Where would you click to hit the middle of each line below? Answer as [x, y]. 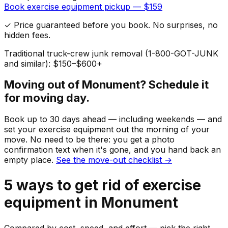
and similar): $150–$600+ [53, 64]
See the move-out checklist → [114, 160]
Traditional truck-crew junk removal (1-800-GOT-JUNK [111, 54]
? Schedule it [174, 85]
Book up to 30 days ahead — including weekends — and [113, 119]
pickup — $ [125, 7]
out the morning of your [162, 129]
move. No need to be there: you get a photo [89, 139]
